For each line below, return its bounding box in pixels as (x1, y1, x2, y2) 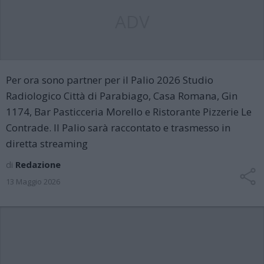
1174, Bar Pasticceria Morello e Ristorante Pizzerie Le (6, 104, 252, 118)
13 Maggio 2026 (6, 176, 60, 187)
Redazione (15, 158, 61, 170)
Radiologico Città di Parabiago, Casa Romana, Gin (6, 88, 237, 103)
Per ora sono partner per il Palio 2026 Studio (6, 72, 213, 87)
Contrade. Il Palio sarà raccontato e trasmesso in (6, 120, 230, 134)
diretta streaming (6, 136, 88, 150)
